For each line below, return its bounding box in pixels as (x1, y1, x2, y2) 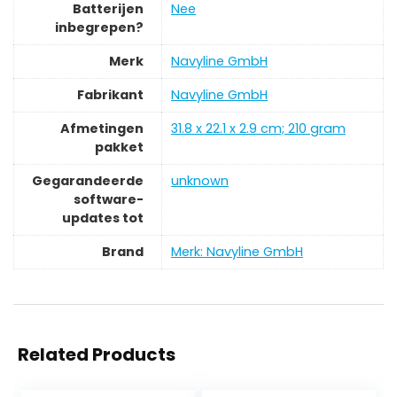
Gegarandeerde (32, 172, 144, 191)
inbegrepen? (55, 19, 144, 37)
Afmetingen (60, 120, 144, 138)
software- (74, 191, 144, 209)
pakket (95, 138, 144, 157)
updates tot (62, 209, 144, 228)
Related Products (18, 342, 175, 368)
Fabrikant (77, 86, 144, 105)
